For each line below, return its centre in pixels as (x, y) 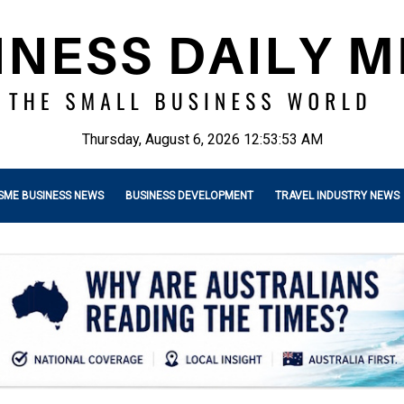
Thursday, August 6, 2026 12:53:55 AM (202, 139)
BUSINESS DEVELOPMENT (189, 196)
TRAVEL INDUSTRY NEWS (337, 196)
